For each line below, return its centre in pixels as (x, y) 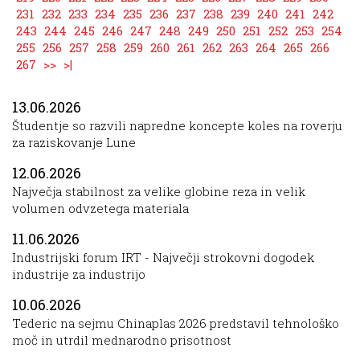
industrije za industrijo (79, 274)
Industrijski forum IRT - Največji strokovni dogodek (163, 257)
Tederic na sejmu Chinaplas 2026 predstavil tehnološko (176, 323)
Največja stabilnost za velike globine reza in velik (159, 191)
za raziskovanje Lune (74, 142)
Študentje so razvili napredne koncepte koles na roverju (177, 125)
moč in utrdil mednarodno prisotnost (122, 340)
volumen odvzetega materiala (100, 208)
